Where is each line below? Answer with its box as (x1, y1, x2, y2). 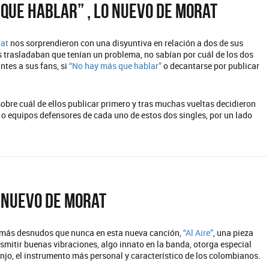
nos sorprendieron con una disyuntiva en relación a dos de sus (10, 37, 244, 49)
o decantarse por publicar (163, 60, 260, 71)
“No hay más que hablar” (67, 60, 164, 71)
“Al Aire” (183, 227, 214, 238)
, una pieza (213, 227, 254, 238)
